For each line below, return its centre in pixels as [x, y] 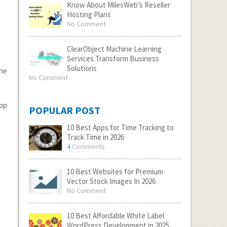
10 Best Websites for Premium [115, 172]
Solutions [82, 68]
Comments [87, 146]
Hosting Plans [89, 14]
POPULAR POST [64, 110]
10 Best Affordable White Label [115, 216]
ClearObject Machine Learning [114, 49]
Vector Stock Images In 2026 [111, 181]
